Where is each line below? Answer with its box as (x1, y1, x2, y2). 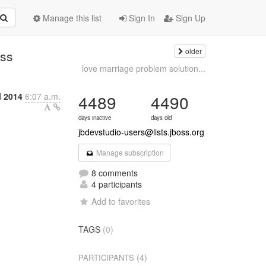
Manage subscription (94, 147, 164, 157)
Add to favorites (91, 195, 151, 207)
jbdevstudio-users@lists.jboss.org (78, 126, 205, 138)
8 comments (89, 167, 138, 179)
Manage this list (40, 12, 102, 24)
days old (151, 113, 172, 122)
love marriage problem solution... (81, 62, 205, 74)
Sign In (126, 12, 155, 24)
